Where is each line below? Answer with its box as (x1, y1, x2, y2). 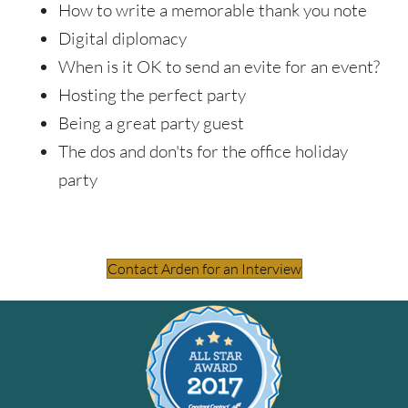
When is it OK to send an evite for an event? (58, 55, 380, 77)
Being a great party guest (58, 111, 244, 134)
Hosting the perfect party (58, 83, 246, 106)
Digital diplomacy (58, 26, 187, 49)
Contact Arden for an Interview (107, 259, 301, 278)
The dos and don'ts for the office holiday (58, 139, 348, 162)
